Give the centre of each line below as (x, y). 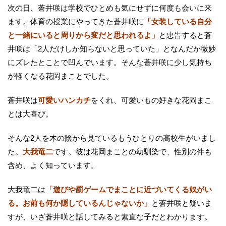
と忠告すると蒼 (185, 35)
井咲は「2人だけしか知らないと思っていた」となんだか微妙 (112, 49)
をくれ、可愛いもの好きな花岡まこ (151, 100)
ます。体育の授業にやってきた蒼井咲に (76, 22)
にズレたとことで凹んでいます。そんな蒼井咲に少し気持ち (110, 63)
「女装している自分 (178, 22)
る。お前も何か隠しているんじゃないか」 (79, 203)
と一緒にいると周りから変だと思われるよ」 (83, 35)
